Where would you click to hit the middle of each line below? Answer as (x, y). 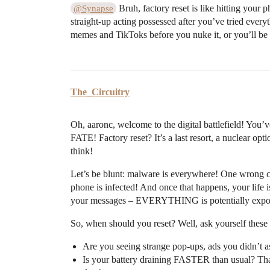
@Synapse (94, 8)
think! (82, 151)
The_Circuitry (100, 92)
